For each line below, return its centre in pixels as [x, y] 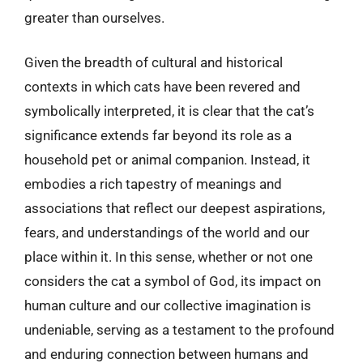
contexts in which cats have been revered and [162, 87]
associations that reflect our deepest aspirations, [175, 208]
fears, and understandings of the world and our [167, 233]
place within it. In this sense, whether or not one [169, 257]
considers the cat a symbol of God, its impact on [173, 281]
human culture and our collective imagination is [168, 305]
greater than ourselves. [94, 17]
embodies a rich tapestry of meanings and [153, 184]
